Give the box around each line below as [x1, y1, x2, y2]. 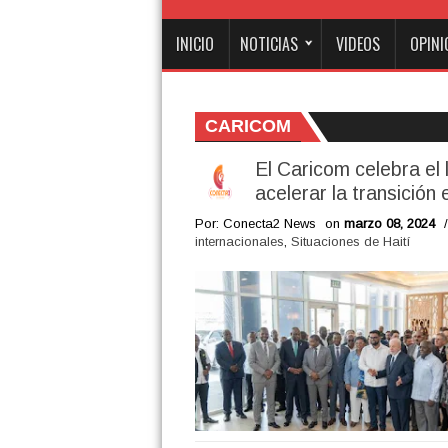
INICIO [176, 32, 214, 56]
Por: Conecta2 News [194, 216, 316, 231]
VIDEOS [336, 32, 380, 56]
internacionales [194, 234, 284, 249]
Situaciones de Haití [290, 234, 411, 249]
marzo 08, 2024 [343, 216, 435, 231]
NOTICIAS [240, 32, 298, 56]
